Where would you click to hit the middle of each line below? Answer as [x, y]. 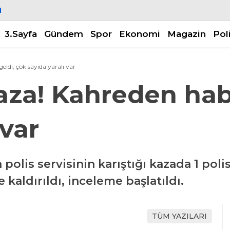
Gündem [64, 34]
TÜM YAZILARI [179, 216]
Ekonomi [140, 34]
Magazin [187, 34]
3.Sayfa [21, 34]
